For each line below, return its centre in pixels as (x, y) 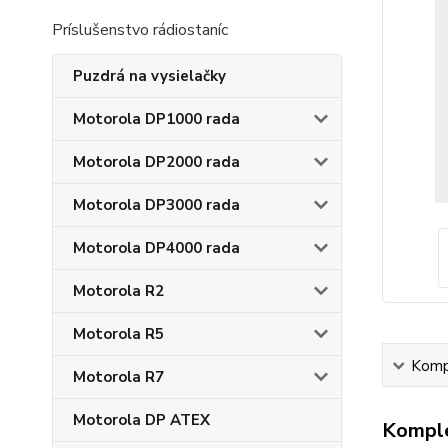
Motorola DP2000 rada (156, 162)
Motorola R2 (118, 291)
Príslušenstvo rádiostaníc (140, 30)
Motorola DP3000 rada (156, 205)
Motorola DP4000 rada (156, 248)
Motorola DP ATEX (141, 420)
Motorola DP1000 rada (156, 119)
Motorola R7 (118, 377)
